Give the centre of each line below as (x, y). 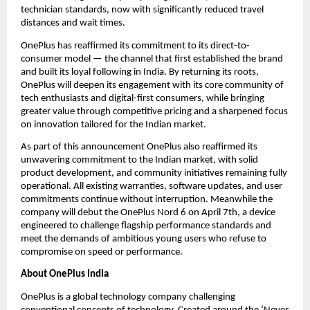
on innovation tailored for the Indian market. (113, 125)
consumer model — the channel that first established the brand (152, 59)
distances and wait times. (73, 24)
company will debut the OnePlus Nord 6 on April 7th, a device (148, 213)
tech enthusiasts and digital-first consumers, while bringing (143, 98)
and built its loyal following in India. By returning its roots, (140, 72)
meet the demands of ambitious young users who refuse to (144, 239)
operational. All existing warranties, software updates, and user (152, 187)
